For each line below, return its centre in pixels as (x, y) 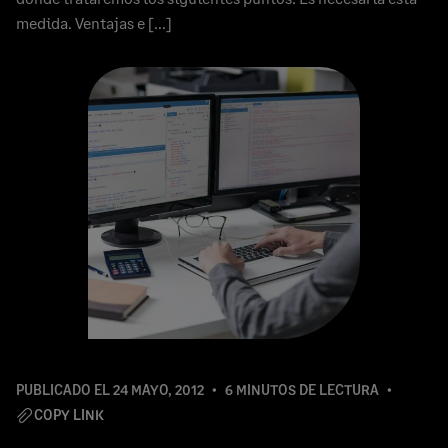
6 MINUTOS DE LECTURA (302, 389)
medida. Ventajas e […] (94, 22)
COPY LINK (69, 414)
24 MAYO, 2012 (158, 389)
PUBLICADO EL (64, 389)
